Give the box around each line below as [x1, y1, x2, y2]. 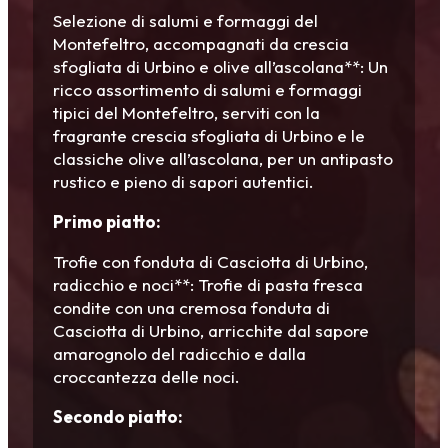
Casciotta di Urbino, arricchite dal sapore [53, 320, 369, 342]
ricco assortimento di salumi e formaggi [53, 79, 362, 101]
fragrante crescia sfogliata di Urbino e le [53, 125, 365, 147]
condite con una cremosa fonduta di [53, 297, 330, 319]
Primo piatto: [53, 211, 161, 233]
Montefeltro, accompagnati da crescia [53, 33, 349, 55]
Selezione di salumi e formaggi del [53, 10, 318, 32]
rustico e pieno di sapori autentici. [53, 171, 314, 193]
